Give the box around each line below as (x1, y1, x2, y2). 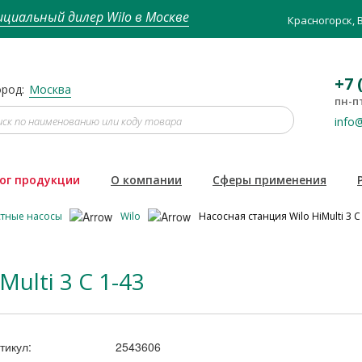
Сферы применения (213, 171, 326, 187)
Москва (29, 82, 71, 97)
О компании (111, 171, 182, 187)
